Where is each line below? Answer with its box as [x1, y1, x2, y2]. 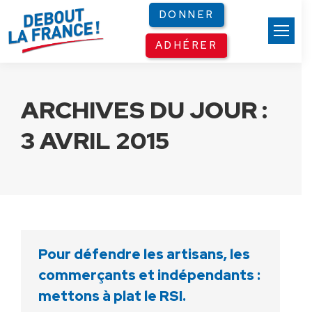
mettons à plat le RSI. [38, 287, 186, 305]
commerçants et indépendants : [38, 266, 260, 284]
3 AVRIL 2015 [21, 125, 169, 156]
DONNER [158, 8, 214, 22]
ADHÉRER [155, 38, 218, 53]
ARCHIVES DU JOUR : [21, 94, 267, 125]
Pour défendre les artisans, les [38, 245, 250, 263]
